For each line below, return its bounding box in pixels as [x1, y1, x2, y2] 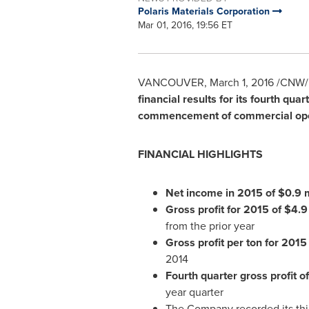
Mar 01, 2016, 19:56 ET [137, 18, 232, 32]
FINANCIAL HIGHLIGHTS [137, 146, 263, 162]
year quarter [165, 284, 223, 300]
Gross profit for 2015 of [165, 201, 284, 217]
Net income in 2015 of [165, 185, 278, 201]
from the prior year [165, 218, 255, 234]
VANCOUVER [137, 74, 204, 90]
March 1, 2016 [209, 74, 274, 90]
